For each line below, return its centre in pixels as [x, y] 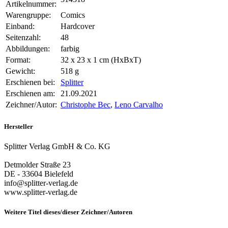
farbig [70, 49]
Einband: [20, 26]
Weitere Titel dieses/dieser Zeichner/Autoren [68, 212]
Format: [18, 60]
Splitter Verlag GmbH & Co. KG [57, 146]
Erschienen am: [30, 94]
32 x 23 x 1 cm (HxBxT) [101, 60]
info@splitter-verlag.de [41, 183]
